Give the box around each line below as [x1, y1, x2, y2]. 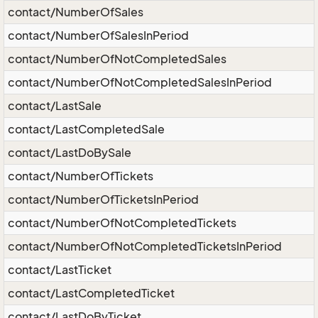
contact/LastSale [8, 99, 102, 113]
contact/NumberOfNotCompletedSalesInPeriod [8, 75, 272, 89]
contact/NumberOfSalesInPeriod [8, 28, 189, 43]
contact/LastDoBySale [8, 146, 131, 160]
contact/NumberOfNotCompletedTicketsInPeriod [8, 239, 282, 253]
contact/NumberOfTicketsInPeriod [8, 192, 199, 207]
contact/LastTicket [8, 263, 111, 277]
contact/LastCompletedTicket [8, 286, 175, 300]
